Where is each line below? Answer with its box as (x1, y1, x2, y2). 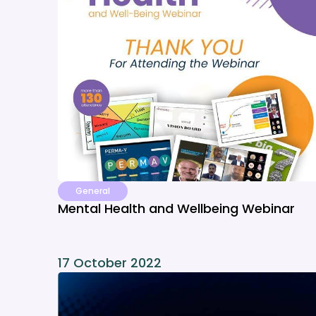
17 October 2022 (58, 254, 162, 272)
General (75, 185, 110, 197)
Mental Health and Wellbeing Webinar (58, 200, 295, 217)
